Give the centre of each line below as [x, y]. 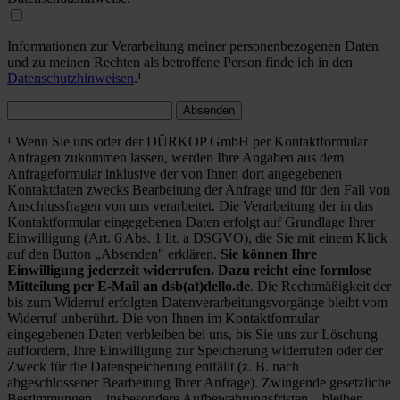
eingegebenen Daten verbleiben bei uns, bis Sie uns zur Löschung [192, 334]
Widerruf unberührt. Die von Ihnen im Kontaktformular [163, 318]
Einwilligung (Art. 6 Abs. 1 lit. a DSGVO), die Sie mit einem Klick [197, 237]
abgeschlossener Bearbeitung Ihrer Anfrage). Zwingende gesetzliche [199, 382]
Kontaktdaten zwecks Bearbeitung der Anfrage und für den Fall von [199, 189]
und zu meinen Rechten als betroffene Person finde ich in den [180, 62]
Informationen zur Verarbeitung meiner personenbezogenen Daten [193, 46]
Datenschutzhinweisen [71, 78]
